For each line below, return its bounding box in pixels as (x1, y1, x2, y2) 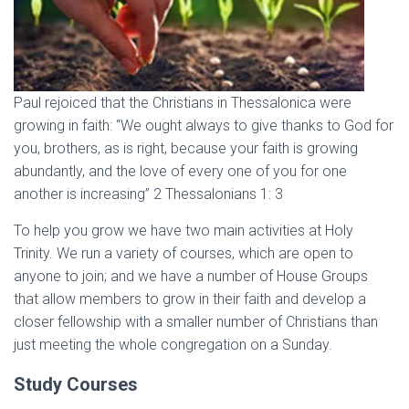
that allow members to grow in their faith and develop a (14, 290, 366, 308)
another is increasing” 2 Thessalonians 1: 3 (14, 185, 283, 203)
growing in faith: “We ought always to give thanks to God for (14, 117, 393, 134)
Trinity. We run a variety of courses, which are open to (14, 245, 353, 262)
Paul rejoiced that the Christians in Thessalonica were (14, 94, 351, 111)
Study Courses (14, 373, 138, 395)
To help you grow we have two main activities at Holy (14, 222, 353, 239)
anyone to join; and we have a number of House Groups (14, 267, 368, 285)
